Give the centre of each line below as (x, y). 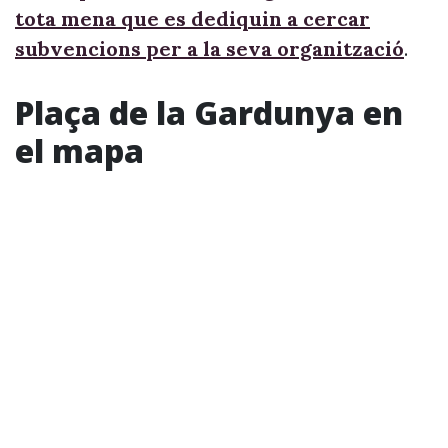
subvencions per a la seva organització (209, 48)
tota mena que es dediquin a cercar (192, 18)
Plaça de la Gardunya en (209, 112)
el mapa (79, 150)
